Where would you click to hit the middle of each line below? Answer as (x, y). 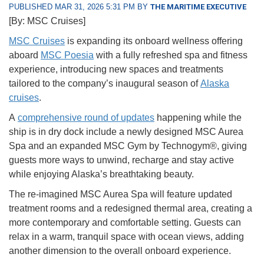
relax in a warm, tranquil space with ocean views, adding (126, 237)
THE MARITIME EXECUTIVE (198, 7)
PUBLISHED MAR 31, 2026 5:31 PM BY (80, 7)
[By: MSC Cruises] (47, 21)
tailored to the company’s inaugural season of (105, 84)
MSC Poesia (67, 55)
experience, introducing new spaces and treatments (116, 70)
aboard (25, 55)
